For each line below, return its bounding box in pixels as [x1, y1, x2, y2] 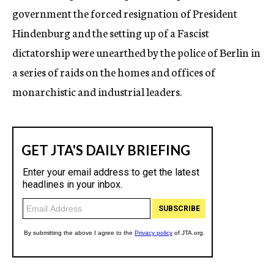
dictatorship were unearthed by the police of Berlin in [12, 44, 261, 60]
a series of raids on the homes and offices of [12, 64, 215, 80]
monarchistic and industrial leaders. [12, 83, 182, 99]
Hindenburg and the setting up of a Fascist [12, 24, 209, 40]
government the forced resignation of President [12, 5, 237, 21]
